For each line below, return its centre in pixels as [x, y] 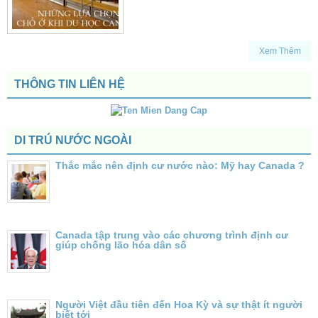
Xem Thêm [280, 51]
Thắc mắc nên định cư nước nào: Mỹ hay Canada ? [180, 165]
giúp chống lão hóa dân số [121, 245]
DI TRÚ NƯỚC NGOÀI [73, 140]
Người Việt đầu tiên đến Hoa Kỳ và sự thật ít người [179, 304]
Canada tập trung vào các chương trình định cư [172, 235]
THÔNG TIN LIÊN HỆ [70, 84]
